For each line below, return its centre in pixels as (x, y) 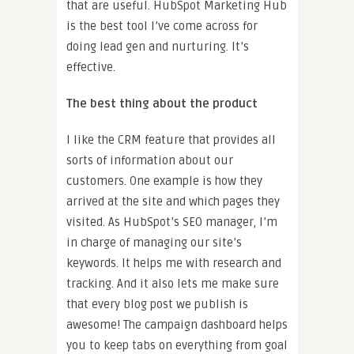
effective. (91, 68)
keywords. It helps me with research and (174, 264)
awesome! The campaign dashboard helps (177, 325)
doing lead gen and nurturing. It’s (158, 47)
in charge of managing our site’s (154, 243)
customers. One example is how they (164, 181)
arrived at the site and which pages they (173, 202)
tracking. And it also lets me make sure (173, 284)
